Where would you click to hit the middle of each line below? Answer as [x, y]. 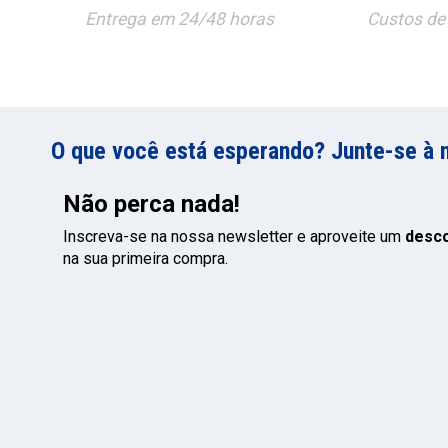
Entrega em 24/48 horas [179, 18]
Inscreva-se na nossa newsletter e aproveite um [233, 236]
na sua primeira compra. [145, 258]
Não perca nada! [151, 203]
